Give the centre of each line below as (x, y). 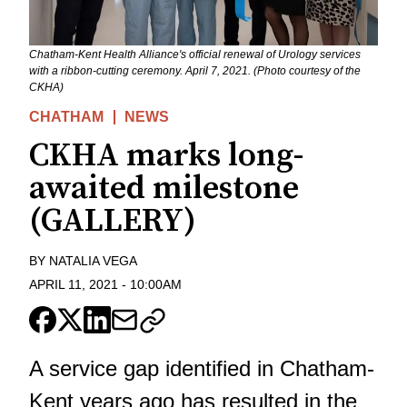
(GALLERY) (113, 221)
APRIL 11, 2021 (74, 285)
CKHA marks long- (166, 155)
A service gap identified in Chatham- (202, 369)
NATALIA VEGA (93, 260)
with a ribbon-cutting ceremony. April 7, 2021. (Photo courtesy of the (195, 70)
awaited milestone (164, 188)
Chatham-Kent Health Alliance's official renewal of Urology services (195, 54)
